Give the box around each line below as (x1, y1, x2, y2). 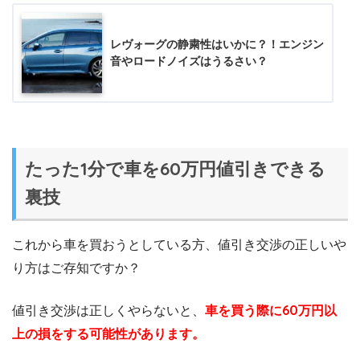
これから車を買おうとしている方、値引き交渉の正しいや (12, 236, 346, 253)
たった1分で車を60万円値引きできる (25, 157, 326, 180)
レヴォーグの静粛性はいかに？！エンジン (110, 37, 324, 51)
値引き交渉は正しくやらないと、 (12, 302, 205, 319)
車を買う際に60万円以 (205, 302, 337, 319)
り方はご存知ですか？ (12, 260, 141, 276)
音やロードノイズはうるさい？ (110, 54, 268, 67)
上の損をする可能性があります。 (12, 325, 205, 342)
